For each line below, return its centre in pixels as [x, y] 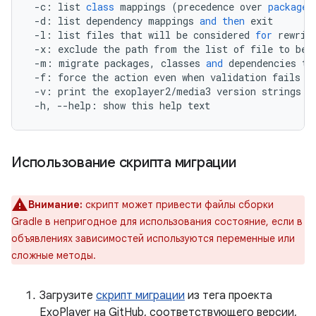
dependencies [262, 63]
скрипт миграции [140, 296]
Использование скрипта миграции [124, 163]
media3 [194, 91]
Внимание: [55, 205]
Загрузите [68, 296]
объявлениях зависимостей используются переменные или [153, 238]
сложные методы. [54, 255]
